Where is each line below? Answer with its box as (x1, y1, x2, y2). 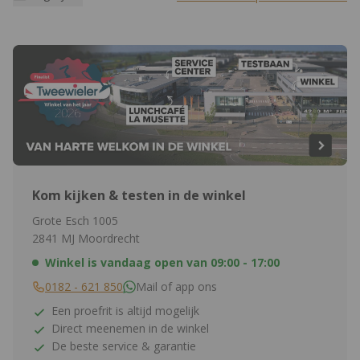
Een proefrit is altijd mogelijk (51, 303, 199, 319)
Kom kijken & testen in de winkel (32, 186, 246, 205)
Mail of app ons (136, 279, 217, 295)
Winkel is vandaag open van (45, 255, 207, 271)
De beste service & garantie (51, 338, 196, 354)
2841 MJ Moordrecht (32, 231, 140, 247)
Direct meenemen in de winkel (51, 321, 209, 337)
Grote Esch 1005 (32, 213, 118, 229)
